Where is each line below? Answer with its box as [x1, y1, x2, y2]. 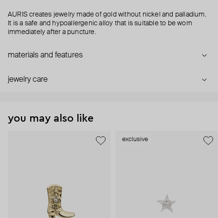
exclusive [122, 136, 148, 143]
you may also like [8, 113, 93, 124]
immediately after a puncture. [8, 29, 96, 36]
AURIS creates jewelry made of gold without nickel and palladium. [8, 11, 206, 18]
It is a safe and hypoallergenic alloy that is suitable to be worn [8, 20, 193, 27]
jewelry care [8, 76, 48, 84]
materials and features [8, 52, 83, 60]
